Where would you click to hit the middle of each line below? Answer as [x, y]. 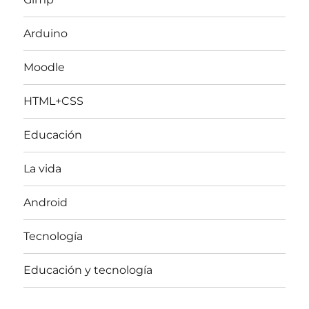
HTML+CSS [54, 101]
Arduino [46, 34]
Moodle [44, 68]
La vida [43, 169]
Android [46, 203]
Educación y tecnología [88, 270]
